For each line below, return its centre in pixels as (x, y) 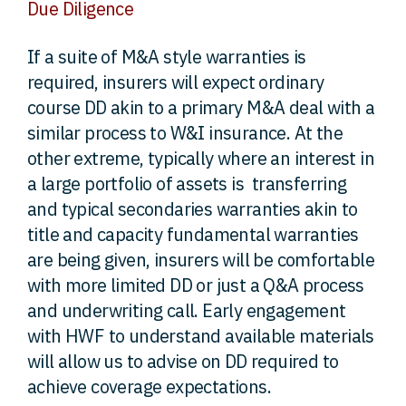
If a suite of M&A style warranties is (167, 57)
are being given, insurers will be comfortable (201, 260)
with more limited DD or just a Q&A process (196, 285)
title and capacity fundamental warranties (193, 234)
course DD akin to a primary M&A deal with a (201, 107)
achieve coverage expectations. (149, 387)
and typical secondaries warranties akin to (193, 209)
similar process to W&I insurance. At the (185, 133)
